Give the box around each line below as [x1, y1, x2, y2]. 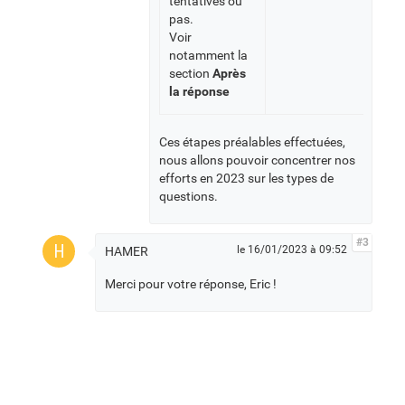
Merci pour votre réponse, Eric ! [105, 277, 277, 292]
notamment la [169, 48, 248, 63]
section [169, 66, 212, 81]
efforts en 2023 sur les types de [159, 171, 334, 186]
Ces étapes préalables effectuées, [159, 135, 345, 150]
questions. [159, 189, 218, 204]
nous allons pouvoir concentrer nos [159, 153, 355, 168]
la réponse [169, 84, 230, 99]
